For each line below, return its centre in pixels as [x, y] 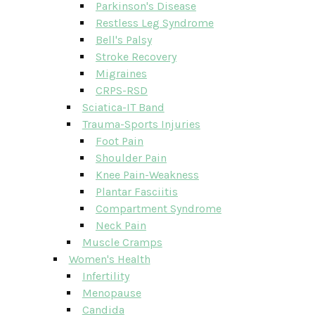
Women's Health [109, 259]
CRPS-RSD [121, 90]
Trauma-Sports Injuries [141, 124]
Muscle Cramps [122, 242]
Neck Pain [121, 225]
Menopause [111, 293]
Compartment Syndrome [158, 208]
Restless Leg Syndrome [154, 23]
